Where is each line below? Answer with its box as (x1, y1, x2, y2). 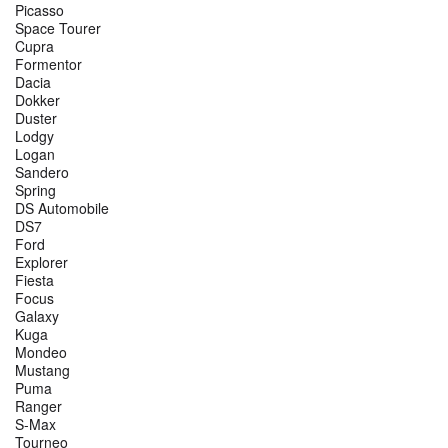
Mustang (15, 360, 70, 381)
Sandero (15, 162, 69, 183)
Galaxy (15, 306, 59, 327)
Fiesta (15, 270, 54, 291)
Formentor (15, 54, 82, 75)
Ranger (15, 396, 62, 417)
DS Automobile (15, 198, 109, 219)
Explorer (15, 252, 68, 273)
